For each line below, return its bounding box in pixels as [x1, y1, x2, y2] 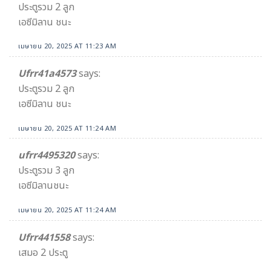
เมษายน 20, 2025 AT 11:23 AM [18, 41, 117, 52]
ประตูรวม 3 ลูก [18, 163, 74, 178]
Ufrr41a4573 [18, 67, 76, 82]
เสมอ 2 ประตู [18, 245, 68, 260]
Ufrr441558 [18, 230, 70, 245]
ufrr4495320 [18, 148, 75, 163]
